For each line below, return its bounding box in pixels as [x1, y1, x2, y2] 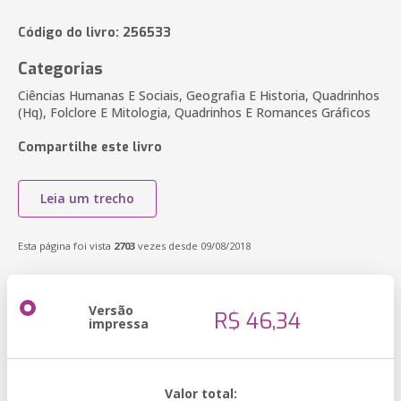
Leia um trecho [40, 190, 134, 207]
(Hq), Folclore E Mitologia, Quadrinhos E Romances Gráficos [18, 104, 371, 121]
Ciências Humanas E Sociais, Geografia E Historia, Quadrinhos [18, 87, 380, 104]
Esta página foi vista [18, 239, 114, 252]
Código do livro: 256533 [18, 24, 171, 41]
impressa [89, 315, 149, 332]
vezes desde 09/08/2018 [135, 239, 251, 252]
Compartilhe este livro [18, 139, 162, 156]
